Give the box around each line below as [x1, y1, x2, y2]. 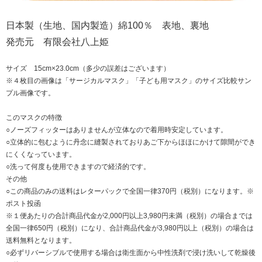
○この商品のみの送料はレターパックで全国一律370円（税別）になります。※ [6, 187, 254, 196]
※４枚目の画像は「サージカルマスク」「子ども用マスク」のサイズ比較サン [6, 77, 251, 85]
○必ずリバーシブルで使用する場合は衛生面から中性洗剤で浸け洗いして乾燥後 [6, 249, 256, 257]
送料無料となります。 [6, 236, 76, 245]
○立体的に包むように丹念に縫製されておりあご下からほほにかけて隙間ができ [6, 138, 256, 147]
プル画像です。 [6, 89, 55, 98]
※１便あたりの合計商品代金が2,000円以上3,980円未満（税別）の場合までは [6, 212, 253, 220]
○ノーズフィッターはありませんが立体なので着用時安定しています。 [6, 126, 227, 135]
